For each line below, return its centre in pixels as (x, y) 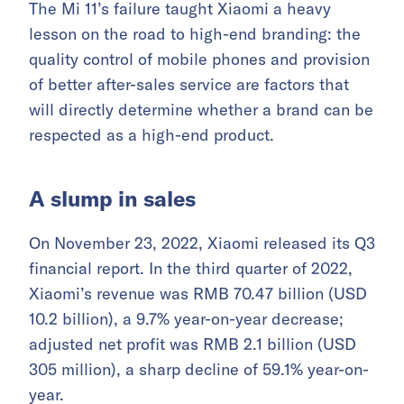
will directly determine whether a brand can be (201, 109)
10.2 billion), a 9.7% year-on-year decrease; (186, 318)
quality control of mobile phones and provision (199, 59)
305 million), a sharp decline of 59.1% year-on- (199, 369)
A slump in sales (112, 198)
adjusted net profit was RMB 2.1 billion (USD (193, 344)
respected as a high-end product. (151, 134)
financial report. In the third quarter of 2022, (191, 268)
